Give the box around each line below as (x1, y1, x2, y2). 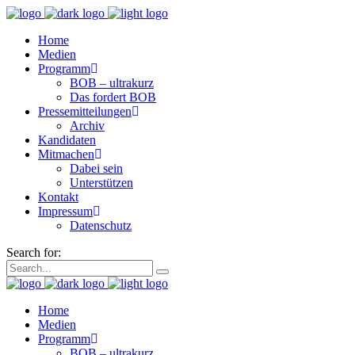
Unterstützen (70, 176, 133, 189)
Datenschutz (70, 219, 132, 232)
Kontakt (38, 190, 78, 204)
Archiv (70, 119, 105, 132)
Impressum (38, 204, 93, 218)
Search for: (6, 246, 61, 259)
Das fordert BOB (70, 90, 156, 104)
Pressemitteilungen (38, 105, 132, 118)
